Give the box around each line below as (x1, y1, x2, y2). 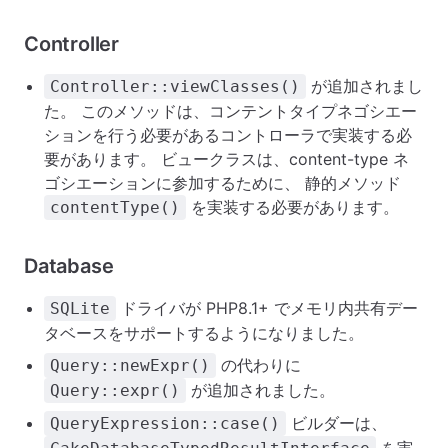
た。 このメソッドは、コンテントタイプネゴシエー (44, 101, 417, 121)
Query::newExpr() (50, 356, 210, 375)
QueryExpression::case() (50, 414, 280, 433)
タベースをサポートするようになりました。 (44, 323, 364, 343)
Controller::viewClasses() (50, 77, 300, 96)
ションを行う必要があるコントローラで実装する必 (44, 125, 412, 145)
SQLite (50, 299, 110, 318)
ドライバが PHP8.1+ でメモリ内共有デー (116, 298, 418, 318)
